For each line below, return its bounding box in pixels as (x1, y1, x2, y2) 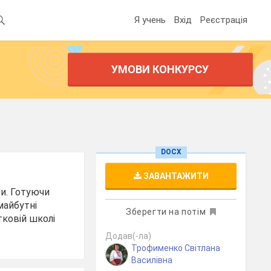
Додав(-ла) (105, 231, 152, 241)
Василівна (131, 255, 173, 265)
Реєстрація (200, 14, 247, 25)
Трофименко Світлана (131, 243, 221, 253)
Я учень (134, 14, 166, 25)
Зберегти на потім (125, 207, 206, 217)
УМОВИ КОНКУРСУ (111, 63, 209, 76)
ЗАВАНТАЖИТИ (141, 171, 209, 181)
